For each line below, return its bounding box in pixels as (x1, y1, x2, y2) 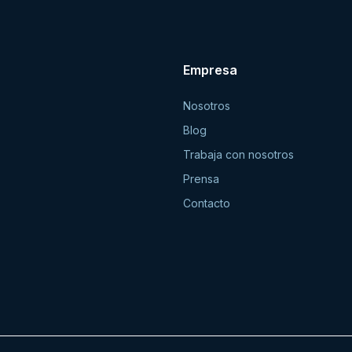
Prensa (183, 172, 220, 186)
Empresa (183, 62, 238, 79)
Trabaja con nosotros (183, 148, 295, 162)
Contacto (183, 196, 231, 211)
